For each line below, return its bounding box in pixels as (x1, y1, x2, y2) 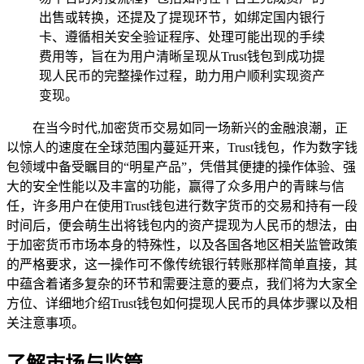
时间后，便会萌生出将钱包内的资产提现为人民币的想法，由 (6, 218, 357, 232)
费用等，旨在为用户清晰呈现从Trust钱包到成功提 (39, 49, 325, 63)
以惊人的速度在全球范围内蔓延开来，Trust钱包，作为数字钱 (6, 140, 357, 154)
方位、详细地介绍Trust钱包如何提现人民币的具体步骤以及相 (6, 296, 357, 310)
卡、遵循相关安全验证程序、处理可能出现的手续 (39, 29, 325, 44)
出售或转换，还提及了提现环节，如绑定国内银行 (39, 10, 325, 24)
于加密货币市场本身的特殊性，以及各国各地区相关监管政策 (6, 237, 357, 252)
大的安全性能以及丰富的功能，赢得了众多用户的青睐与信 (6, 179, 344, 193)
